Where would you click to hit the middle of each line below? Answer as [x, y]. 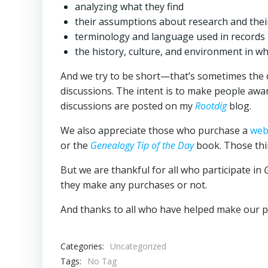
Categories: [82, 246]
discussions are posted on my [127, 106]
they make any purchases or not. [134, 185]
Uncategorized [138, 246]
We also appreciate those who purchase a [155, 131]
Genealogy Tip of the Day [142, 146]
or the [75, 146]
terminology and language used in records [170, 37]
